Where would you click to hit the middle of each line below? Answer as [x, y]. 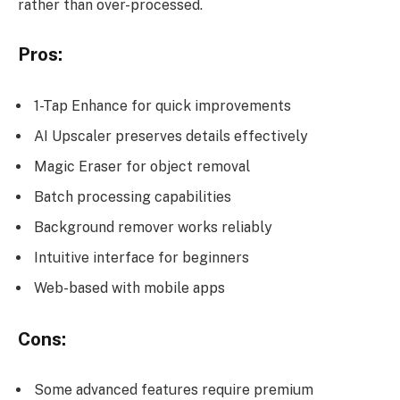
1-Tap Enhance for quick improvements [162, 105]
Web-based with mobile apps [129, 287]
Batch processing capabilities [133, 196]
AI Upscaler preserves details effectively [171, 136]
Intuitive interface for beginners [142, 257]
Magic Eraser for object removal [142, 166]
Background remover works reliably [153, 227]
